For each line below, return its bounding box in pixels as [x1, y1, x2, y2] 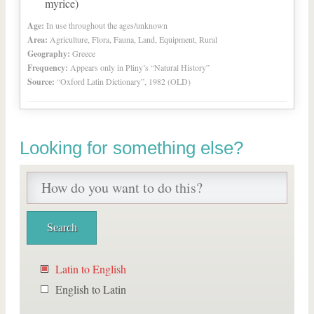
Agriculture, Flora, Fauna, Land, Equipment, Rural [50, 34, 217, 45]
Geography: [27, 48, 70, 60]
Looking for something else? [20, 137, 243, 158]
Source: [27, 76, 55, 88]
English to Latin [55, 282, 126, 296]
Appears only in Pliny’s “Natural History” [70, 62, 210, 73]
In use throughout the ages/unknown [46, 20, 168, 31]
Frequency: [27, 62, 68, 74]
